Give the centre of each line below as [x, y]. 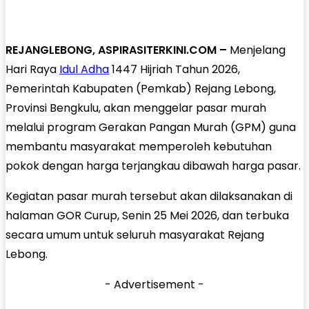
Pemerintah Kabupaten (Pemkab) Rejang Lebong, [141, 88]
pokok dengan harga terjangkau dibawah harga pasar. [153, 166]
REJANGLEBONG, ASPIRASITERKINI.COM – [116, 50]
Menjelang [256, 50]
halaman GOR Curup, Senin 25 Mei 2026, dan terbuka [147, 215]
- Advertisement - [154, 284]
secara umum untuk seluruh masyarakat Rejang [135, 235]
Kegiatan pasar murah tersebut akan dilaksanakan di [149, 196]
